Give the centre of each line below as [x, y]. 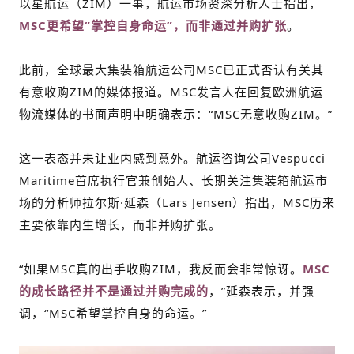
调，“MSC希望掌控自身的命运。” [113, 313]
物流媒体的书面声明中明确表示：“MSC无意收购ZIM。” [176, 113]
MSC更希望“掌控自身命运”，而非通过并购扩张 [153, 25]
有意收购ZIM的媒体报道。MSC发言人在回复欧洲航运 [171, 91]
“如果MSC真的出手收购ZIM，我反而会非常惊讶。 [161, 268]
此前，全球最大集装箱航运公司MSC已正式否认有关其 [171, 69]
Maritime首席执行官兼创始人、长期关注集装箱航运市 [173, 180]
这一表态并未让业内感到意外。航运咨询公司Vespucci [172, 158]
